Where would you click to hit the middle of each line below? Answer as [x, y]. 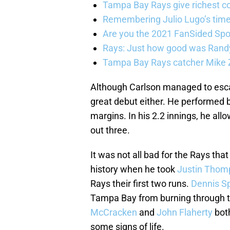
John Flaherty [185, 213]
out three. [110, 130]
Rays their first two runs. [141, 184]
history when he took [134, 169]
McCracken [114, 213]
